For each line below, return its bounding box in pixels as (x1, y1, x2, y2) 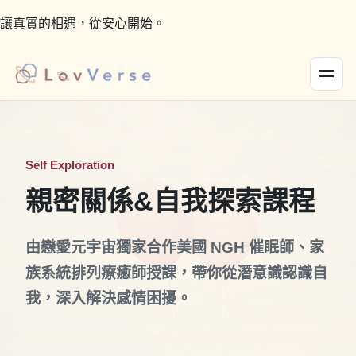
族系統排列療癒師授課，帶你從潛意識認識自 (25, 265, 327, 281)
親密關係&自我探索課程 (25, 186, 315, 216)
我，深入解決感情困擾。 (25, 290, 192, 307)
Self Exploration (25, 158, 114, 172)
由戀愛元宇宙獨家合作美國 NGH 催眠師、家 (25, 239, 324, 256)
